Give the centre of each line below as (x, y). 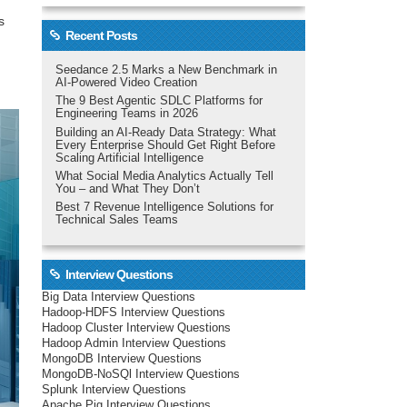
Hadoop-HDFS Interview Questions (134, 313)
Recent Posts (101, 35)
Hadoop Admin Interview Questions (134, 344)
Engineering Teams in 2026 (126, 114)
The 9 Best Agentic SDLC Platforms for (159, 101)
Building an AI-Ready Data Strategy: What (165, 132)
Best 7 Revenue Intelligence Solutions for (164, 208)
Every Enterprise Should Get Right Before (165, 145)
